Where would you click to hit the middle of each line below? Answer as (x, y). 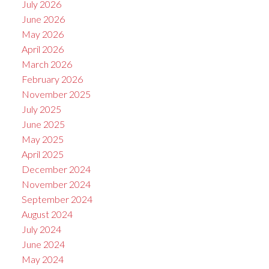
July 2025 (41, 109)
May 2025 (42, 139)
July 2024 (41, 229)
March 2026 (47, 64)
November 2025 (56, 94)
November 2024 (56, 184)
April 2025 (42, 154)
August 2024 (47, 214)
